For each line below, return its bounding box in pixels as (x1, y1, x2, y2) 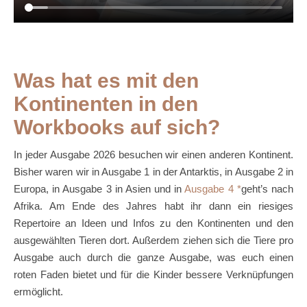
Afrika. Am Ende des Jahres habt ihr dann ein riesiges (14, 200, 293, 212)
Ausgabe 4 (184, 183, 237, 195)
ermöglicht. (14, 286, 63, 298)
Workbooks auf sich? (14, 116, 220, 139)
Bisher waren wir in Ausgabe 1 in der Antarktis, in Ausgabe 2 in (14, 166, 293, 178)
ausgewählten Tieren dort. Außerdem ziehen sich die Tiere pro (14, 234, 293, 247)
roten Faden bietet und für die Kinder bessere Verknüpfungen (14, 269, 293, 281)
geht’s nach (241, 183, 294, 195)
